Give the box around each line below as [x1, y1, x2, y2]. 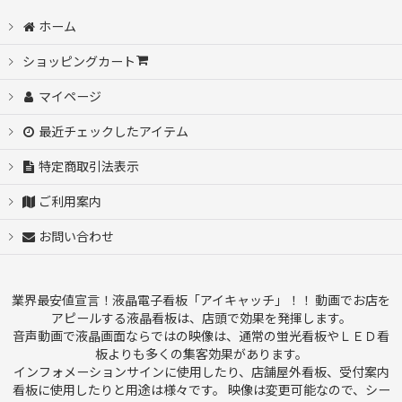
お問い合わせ [39, 230, 115, 244]
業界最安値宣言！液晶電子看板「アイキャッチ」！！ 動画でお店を [12, 293, 390, 308]
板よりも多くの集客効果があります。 [94, 347, 308, 362]
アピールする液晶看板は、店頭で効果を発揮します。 [50, 311, 352, 326]
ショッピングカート [22, 55, 135, 69]
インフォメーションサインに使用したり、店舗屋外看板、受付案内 [13, 365, 389, 380]
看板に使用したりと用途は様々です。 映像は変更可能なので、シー [12, 383, 390, 398]
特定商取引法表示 [39, 160, 140, 174]
